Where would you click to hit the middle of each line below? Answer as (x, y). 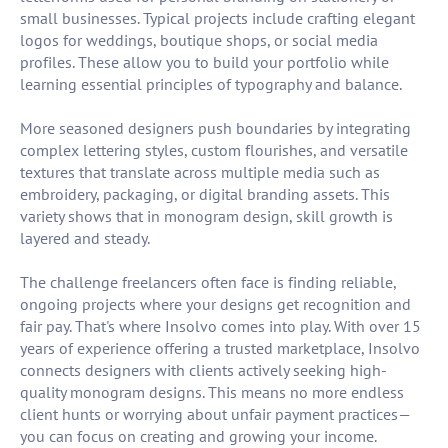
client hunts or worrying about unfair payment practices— (215, 414)
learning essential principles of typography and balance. (211, 84)
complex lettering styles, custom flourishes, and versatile (214, 150)
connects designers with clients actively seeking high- (203, 370)
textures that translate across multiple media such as (200, 172)
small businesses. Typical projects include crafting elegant (217, 18)
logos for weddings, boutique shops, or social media (199, 40)
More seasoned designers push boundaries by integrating (215, 128)
